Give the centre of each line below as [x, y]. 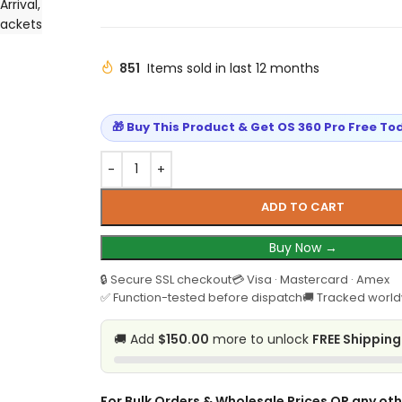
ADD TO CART [303, 206]
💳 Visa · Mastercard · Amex [310, 279]
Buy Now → [303, 247]
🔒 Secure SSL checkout [166, 279]
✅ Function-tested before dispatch [201, 297]
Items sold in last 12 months [233, 68]
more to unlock [260, 339]
